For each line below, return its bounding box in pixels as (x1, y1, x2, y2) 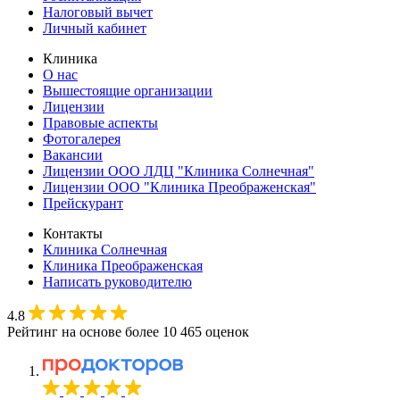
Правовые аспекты (43, 114, 158, 130)
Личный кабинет (43, 20, 146, 36)
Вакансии (43, 146, 103, 162)
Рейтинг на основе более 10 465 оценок (7, 323, 249, 339)
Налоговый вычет (43, 4, 153, 20)
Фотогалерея (43, 130, 121, 146)
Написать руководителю (43, 273, 192, 289)
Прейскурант (43, 195, 123, 211)
